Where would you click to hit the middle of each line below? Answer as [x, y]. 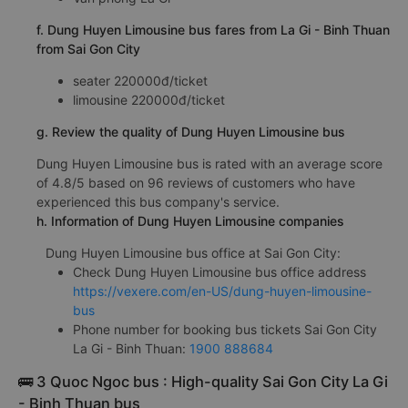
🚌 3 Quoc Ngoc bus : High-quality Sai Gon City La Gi [203, 381]
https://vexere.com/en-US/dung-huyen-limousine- [222, 291]
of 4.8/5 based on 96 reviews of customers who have [196, 182]
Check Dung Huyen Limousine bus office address [219, 271]
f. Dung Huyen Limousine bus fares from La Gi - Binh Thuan [213, 29]
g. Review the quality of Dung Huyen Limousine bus [191, 131]
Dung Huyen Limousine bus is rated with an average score [209, 163]
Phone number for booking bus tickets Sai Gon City [225, 329]
